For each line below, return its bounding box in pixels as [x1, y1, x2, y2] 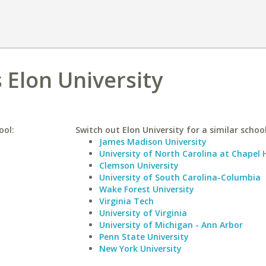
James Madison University [99, 136, 207, 147]
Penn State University [99, 231, 189, 242]
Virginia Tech [99, 195, 154, 207]
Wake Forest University [99, 183, 194, 195]
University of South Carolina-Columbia [99, 172, 261, 183]
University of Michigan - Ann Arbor [99, 219, 243, 230]
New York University [99, 243, 182, 254]
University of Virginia [99, 207, 187, 218]
